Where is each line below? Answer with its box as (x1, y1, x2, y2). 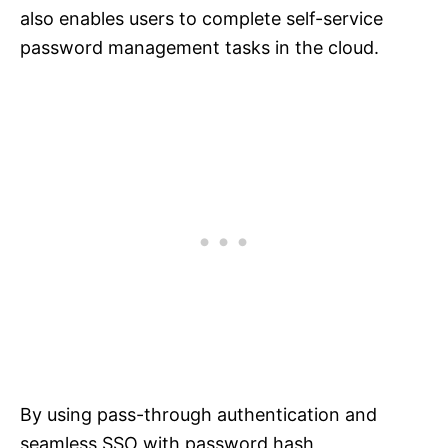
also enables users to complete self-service (20, 8, 383, 30)
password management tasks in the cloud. (20, 37, 379, 59)
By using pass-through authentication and (20, 404, 377, 426)
